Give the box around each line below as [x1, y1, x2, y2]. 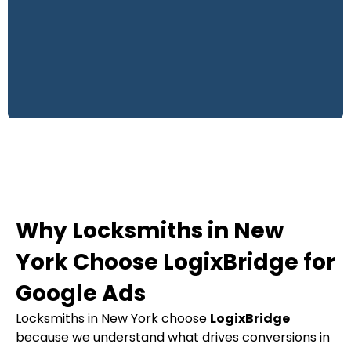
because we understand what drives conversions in [16, 328, 330, 346]
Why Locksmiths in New [16, 215, 284, 246]
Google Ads [16, 278, 146, 309]
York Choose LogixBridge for [16, 247, 335, 277]
